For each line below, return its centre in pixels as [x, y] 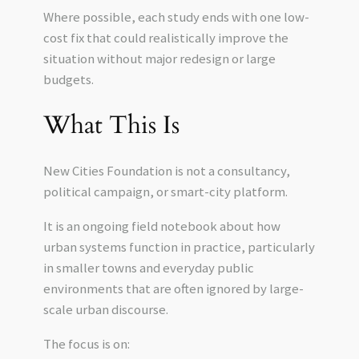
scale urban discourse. [105, 309]
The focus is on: [86, 343]
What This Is [111, 125]
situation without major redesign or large [159, 58]
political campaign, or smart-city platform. [165, 192]
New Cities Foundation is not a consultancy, [166, 171]
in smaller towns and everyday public [148, 268]
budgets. [68, 79]
